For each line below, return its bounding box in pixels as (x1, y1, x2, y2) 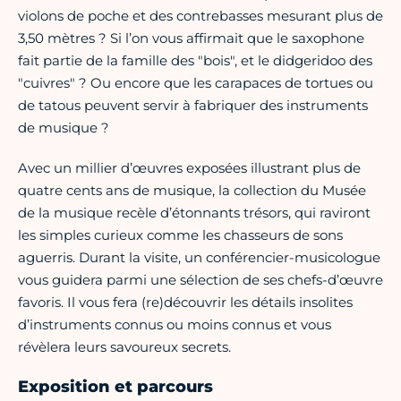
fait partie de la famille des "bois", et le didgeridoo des (18, 52, 372, 70)
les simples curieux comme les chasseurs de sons (18, 226, 343, 244)
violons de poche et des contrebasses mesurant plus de (18, 7, 383, 25)
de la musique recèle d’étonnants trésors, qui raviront (18, 204, 371, 222)
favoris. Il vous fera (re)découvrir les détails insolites (18, 294, 353, 311)
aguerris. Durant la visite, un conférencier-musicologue (18, 249, 380, 267)
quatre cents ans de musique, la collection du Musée (18, 182, 366, 200)
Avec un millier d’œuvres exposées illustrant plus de (18, 159, 361, 177)
